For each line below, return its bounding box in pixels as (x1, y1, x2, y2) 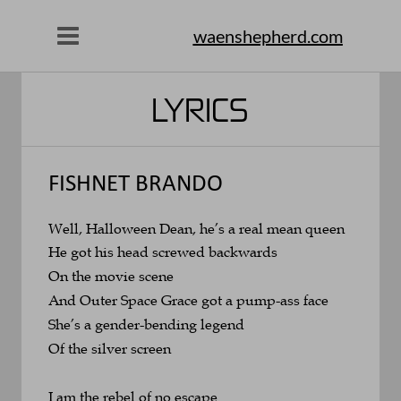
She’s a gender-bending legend (48, 314, 248, 333)
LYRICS (151, 90, 250, 129)
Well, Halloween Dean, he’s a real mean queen (48, 218, 345, 237)
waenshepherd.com (192, 25, 343, 47)
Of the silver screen (48, 338, 171, 357)
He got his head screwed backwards (48, 243, 281, 261)
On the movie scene (48, 267, 174, 286)
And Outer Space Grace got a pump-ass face (48, 291, 328, 310)
